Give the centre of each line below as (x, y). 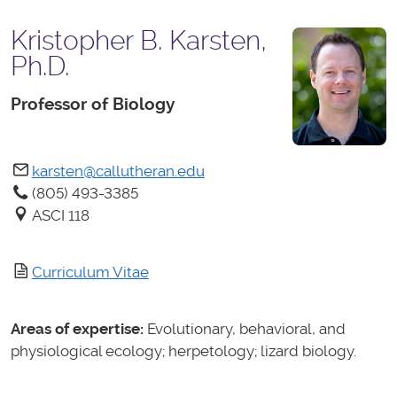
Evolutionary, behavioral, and (245, 329)
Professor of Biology (93, 104)
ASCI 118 (60, 215)
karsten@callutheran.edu (118, 171)
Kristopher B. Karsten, (139, 40)
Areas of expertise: (77, 329)
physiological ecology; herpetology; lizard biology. (183, 351)
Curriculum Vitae (90, 272)
